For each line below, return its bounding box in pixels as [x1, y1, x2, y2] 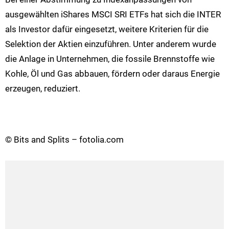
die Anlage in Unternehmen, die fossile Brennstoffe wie [5, 54, 215, 64]
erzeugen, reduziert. [5, 83, 80, 94]
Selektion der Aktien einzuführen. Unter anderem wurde [5, 39, 216, 50]
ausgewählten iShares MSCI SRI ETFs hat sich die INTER [5, 9, 221, 20]
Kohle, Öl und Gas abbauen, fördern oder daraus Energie [5, 68, 220, 79]
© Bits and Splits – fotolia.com [5, 134, 124, 145]
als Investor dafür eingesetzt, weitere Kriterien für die [5, 24, 209, 35]
